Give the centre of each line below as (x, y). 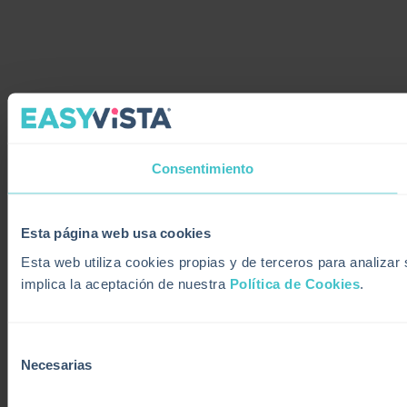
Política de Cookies (294, 283)
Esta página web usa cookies (116, 233)
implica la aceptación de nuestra (125, 283)
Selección (36, 346)
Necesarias (56, 364)
